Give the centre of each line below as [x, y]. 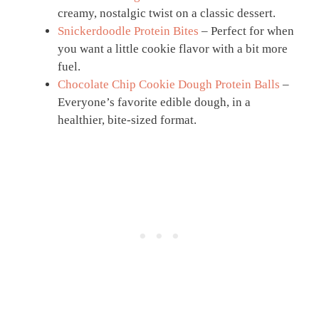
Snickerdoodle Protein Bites [128, 31]
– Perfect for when [246, 31]
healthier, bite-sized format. [127, 120]
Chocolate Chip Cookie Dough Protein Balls [169, 84]
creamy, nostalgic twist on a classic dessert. [167, 13]
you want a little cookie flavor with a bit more [173, 48]
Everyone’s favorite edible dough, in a [154, 102]
